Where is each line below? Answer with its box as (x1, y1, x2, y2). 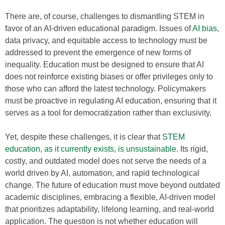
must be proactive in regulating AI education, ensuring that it (5, 96, 216, 105)
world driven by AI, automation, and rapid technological (5, 169, 199, 177)
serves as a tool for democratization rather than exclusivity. (5, 108, 211, 117)
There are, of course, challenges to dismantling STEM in (5, 12, 204, 21)
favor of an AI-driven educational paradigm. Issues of (5, 24, 192, 33)
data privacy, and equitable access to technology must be (5, 36, 207, 45)
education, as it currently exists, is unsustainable (5, 145, 176, 153)
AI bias (192, 24, 217, 33)
